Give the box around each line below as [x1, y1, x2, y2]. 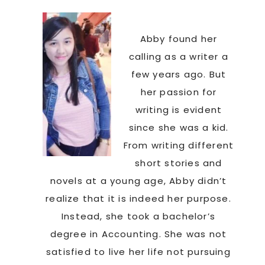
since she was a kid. [128, 121, 229, 134]
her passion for [140, 86, 217, 98]
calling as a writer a [128, 50, 229, 63]
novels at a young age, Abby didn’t [50, 174, 227, 187]
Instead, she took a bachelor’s [62, 210, 215, 222]
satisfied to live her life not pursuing [46, 245, 231, 258]
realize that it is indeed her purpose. [46, 192, 231, 205]
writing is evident [135, 104, 222, 116]
